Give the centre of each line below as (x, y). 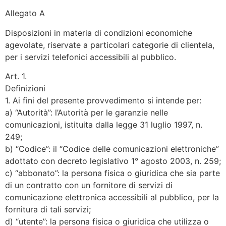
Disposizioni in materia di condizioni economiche (99, 33)
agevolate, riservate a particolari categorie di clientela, (110, 45)
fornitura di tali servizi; (48, 209)
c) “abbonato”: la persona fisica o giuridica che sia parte (112, 173)
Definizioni (25, 88)
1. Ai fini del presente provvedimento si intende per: (103, 100)
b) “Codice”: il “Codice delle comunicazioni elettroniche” (112, 149)
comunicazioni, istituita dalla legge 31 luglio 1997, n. (104, 124)
